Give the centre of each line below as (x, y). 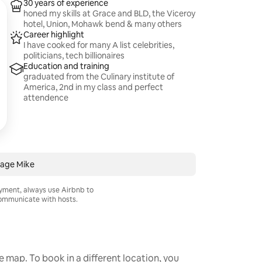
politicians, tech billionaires (74, 56)
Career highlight (54, 35)
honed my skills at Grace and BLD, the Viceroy (110, 13)
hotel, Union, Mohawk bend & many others (103, 24)
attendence (46, 98)
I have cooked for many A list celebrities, (99, 45)
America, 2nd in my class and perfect (94, 87)
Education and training (67, 66)
